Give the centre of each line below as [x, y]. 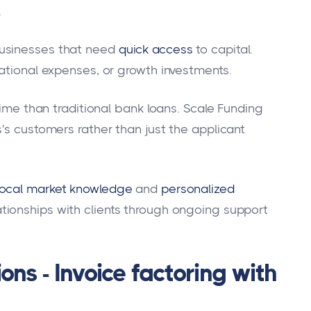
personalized [197, 188]
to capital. [225, 50]
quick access [155, 50]
